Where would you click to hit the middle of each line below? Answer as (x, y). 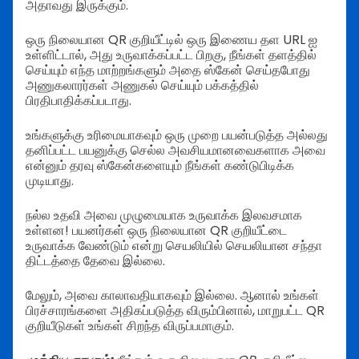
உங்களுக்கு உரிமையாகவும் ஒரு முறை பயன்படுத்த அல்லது (177, 135)
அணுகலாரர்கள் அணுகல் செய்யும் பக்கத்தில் (142, 86)
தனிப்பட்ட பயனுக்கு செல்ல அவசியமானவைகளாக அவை (175, 151)
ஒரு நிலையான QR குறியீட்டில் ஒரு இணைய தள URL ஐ (171, 40)
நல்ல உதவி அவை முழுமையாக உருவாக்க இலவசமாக (164, 216)
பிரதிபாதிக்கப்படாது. (79, 101)
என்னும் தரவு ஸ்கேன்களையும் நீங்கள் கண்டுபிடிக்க (160, 166)
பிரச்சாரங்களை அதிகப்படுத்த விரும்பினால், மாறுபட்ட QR (175, 311)
